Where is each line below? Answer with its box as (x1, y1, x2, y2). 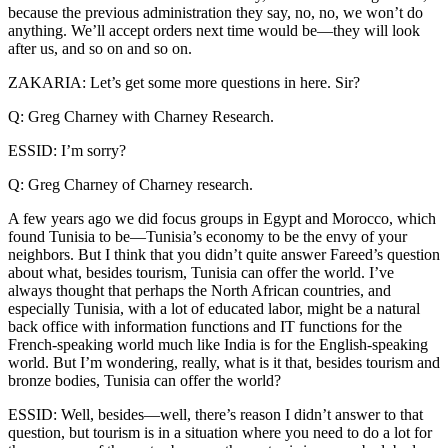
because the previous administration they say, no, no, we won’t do (8, 4, 423, 22)
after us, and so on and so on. (8, 40, 192, 58)
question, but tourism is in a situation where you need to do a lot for (8, 424, 432, 442)
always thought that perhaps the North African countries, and (8, 282, 391, 300)
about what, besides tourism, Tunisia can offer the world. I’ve (8, 264, 394, 282)
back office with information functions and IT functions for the (8, 318, 402, 336)
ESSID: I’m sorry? (8, 142, 126, 160)
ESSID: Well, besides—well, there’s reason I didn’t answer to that (8, 406, 423, 424)
